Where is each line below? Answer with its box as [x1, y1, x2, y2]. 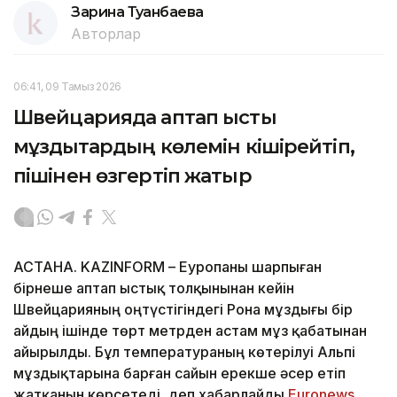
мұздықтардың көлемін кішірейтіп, [13, 135, 354, 160]
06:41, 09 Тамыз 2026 [13, 80, 121, 94]
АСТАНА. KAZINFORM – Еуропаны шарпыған [13, 258, 322, 276]
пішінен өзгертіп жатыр [13, 164, 252, 189]
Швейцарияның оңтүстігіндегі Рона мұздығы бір [13, 300, 353, 319]
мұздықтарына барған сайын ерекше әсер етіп [13, 364, 346, 383]
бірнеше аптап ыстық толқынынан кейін [13, 279, 294, 298]
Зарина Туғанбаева [71, 4, 204, 21]
